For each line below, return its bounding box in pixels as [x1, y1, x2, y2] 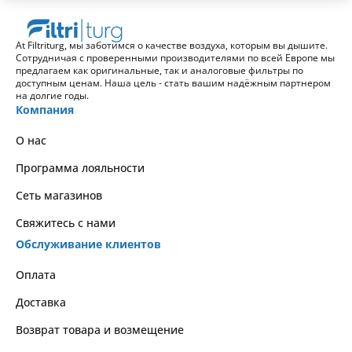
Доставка [16, 294, 66, 310]
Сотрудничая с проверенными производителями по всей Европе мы [16, 50, 335, 64]
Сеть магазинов [16, 187, 102, 203]
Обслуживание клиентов [16, 236, 161, 251]
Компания [16, 101, 74, 117]
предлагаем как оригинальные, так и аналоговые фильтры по [16, 63, 303, 77]
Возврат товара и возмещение [16, 321, 184, 337]
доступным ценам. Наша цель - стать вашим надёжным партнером [16, 75, 331, 90]
